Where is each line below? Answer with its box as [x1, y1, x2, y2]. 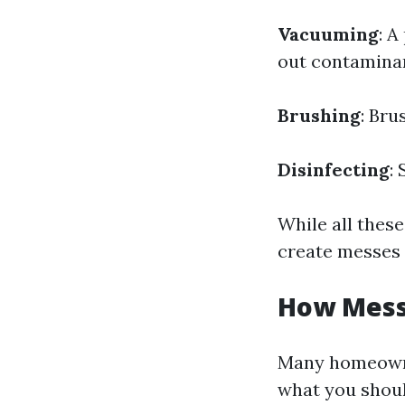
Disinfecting [278, 158, 390, 181]
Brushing [278, 104, 361, 127]
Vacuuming [278, 23, 379, 45]
